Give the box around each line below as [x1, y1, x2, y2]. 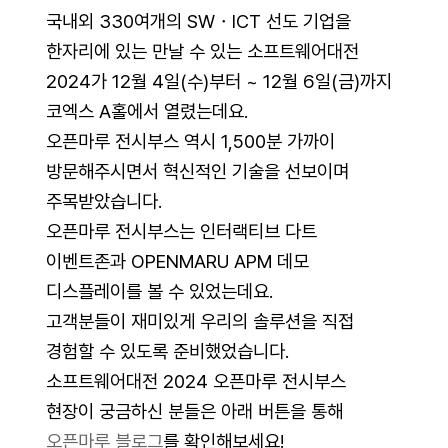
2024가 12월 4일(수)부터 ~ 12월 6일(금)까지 [45, 69, 392, 93]
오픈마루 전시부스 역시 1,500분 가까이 [45, 129, 335, 153]
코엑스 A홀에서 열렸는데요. [45, 99, 248, 123]
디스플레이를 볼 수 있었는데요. [45, 279, 273, 303]
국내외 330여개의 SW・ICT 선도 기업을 [45, 9, 351, 33]
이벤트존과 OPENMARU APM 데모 [45, 249, 309, 273]
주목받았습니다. [45, 189, 162, 213]
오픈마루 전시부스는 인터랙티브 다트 [45, 219, 317, 243]
